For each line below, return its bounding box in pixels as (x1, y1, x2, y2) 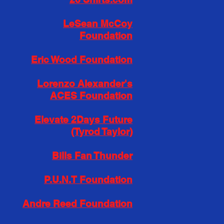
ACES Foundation (50, 90, 132, 101)
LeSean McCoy (63, 18, 132, 29)
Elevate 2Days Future (34, 114, 132, 125)
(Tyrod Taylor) (71, 126, 132, 137)
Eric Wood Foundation (31, 54, 132, 65)
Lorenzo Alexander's (37, 78, 132, 89)
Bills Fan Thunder (52, 150, 132, 161)
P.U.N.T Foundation (44, 174, 132, 185)
